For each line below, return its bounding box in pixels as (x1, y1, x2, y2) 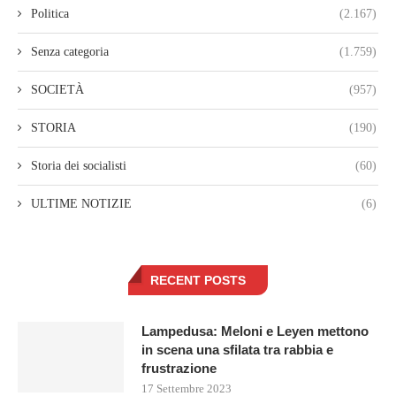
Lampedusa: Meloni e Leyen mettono (141, 324, 369, 339)
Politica (31, 7, 69, 21)
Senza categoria (31, 45, 109, 59)
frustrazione (141, 361, 217, 377)
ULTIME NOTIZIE (31, 197, 132, 211)
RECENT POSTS (150, 273, 246, 288)
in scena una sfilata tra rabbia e (141, 342, 333, 358)
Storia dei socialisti (31, 159, 126, 173)
